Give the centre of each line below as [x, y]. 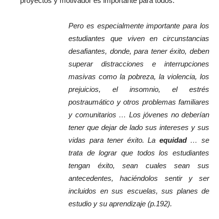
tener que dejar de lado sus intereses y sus [139, 127]
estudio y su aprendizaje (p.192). [120, 204]
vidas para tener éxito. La [114, 140]
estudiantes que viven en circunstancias [139, 38]
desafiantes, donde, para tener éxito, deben [139, 51]
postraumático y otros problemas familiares [139, 102]
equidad [173, 140]
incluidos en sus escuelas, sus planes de [139, 191]
